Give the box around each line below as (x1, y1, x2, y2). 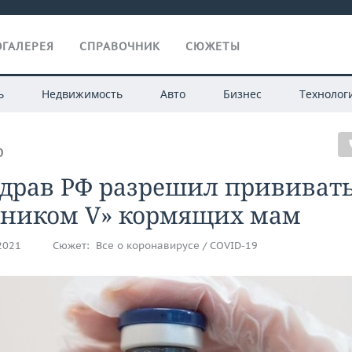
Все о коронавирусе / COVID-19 (96, 239, 258, 252)
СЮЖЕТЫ (185, 39, 240, 53)
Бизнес (222, 86, 262, 101)
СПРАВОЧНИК (79, 39, 160, 53)
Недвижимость (41, 86, 123, 101)
